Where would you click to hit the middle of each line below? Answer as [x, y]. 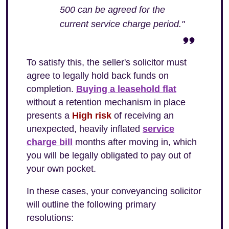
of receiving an [143, 116]
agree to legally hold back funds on [98, 76]
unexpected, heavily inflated [85, 129]
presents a [49, 116]
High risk [92, 116]
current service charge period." [122, 24]
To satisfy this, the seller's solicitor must [107, 62]
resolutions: [50, 218]
